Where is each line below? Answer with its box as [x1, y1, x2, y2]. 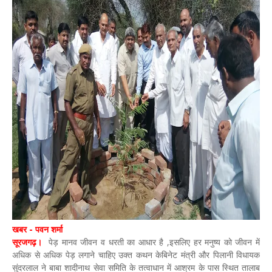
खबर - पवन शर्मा [12, 223, 63, 235]
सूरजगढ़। [12, 236, 46, 248]
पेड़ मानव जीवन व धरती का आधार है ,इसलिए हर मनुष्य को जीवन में [45, 236, 260, 248]
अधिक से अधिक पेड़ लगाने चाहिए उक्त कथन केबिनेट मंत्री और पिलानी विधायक [12, 249, 260, 260]
